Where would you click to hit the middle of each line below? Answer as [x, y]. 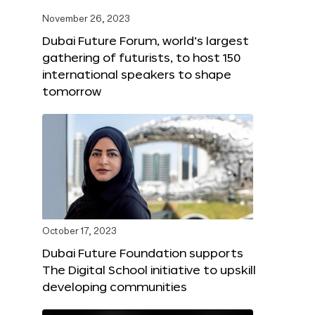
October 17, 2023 [79, 232]
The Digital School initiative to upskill [149, 270]
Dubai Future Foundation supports [143, 253]
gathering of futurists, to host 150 [141, 58]
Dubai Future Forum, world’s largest [146, 41]
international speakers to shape [137, 75]
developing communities [115, 287]
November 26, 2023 [86, 20]
